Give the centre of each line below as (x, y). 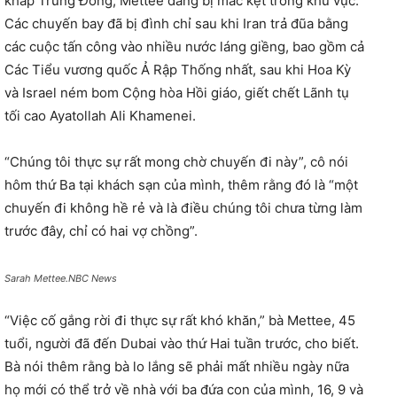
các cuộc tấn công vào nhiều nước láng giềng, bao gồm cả (184, 46)
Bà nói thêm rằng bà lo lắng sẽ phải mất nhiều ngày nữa (177, 366)
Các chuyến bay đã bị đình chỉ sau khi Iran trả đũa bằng (176, 23)
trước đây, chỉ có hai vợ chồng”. (101, 230)
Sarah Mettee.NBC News (61, 278)
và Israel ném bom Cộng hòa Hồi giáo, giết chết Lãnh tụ (177, 92)
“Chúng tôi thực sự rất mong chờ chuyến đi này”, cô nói (176, 161)
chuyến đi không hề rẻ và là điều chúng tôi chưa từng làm (183, 207)
